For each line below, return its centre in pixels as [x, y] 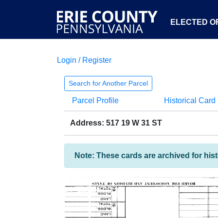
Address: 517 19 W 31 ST [116, 123]
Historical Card [190, 100]
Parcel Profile [95, 100]
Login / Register [84, 60]
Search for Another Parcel [108, 83]
